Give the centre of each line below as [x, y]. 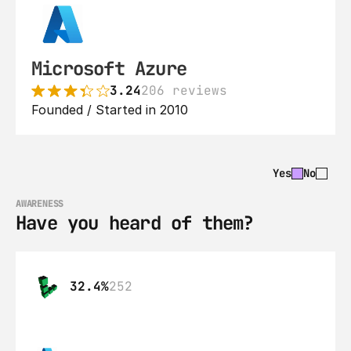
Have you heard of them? [135, 223]
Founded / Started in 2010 [110, 110]
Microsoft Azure [109, 69]
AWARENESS [40, 204]
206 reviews [184, 90]
